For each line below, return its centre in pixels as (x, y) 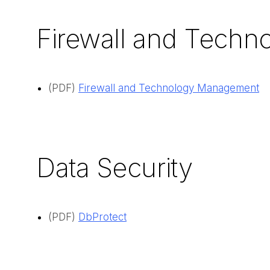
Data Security (115, 168)
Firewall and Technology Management (169, 88)
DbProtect (102, 217)
